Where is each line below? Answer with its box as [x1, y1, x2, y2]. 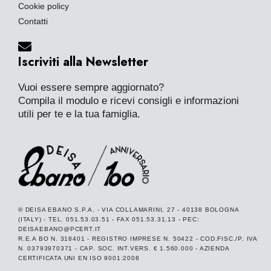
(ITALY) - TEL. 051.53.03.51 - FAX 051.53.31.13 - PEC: [18, 216, 200, 223]
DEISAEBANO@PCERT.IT [18, 226, 102, 233]
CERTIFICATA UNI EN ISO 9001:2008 [18, 255, 140, 262]
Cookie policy [18, 1, 69, 11]
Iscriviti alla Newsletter [18, 53, 148, 71]
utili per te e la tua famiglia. [18, 108, 140, 120]
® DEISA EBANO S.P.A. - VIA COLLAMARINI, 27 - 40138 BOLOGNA [18, 206, 239, 214]
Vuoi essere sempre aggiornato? [18, 81, 164, 93]
